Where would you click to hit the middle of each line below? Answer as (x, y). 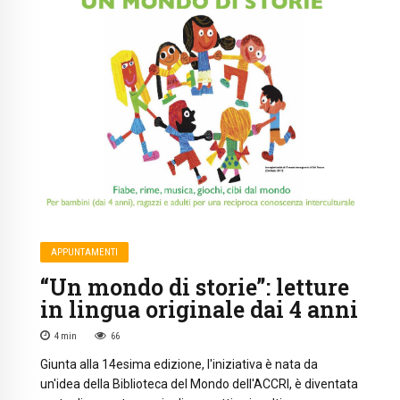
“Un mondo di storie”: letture (195, 287)
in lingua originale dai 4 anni (199, 309)
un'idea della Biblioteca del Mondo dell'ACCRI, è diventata (199, 383)
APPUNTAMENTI (85, 252)
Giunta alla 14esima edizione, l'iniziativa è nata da (179, 364)
